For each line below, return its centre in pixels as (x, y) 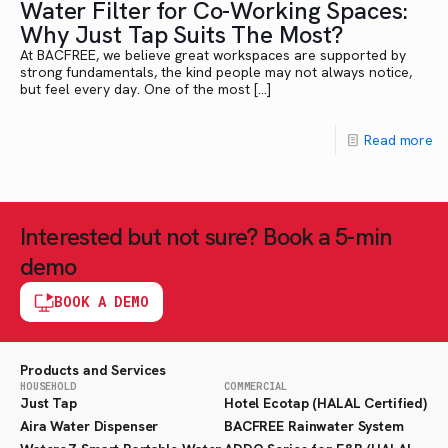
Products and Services (93, 370)
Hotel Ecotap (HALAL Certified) (325, 403)
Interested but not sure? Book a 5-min (206, 236)
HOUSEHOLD (48, 386)
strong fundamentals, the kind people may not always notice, (216, 72)
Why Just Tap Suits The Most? (182, 34)
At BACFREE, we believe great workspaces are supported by (213, 55)
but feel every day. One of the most (135, 89)
